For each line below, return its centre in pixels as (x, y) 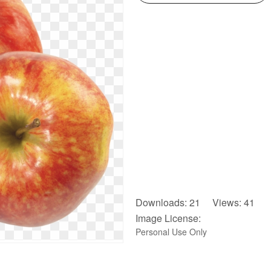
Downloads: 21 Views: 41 (195, 202)
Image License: (168, 218)
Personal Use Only (171, 232)
